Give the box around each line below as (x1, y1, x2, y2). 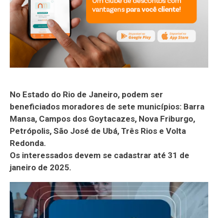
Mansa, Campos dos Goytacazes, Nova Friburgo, (10, 113, 195, 124)
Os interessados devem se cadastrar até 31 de (10, 150, 189, 160)
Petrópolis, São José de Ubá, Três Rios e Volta (10, 126, 186, 136)
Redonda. (10, 138, 46, 148)
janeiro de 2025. (10, 162, 72, 172)
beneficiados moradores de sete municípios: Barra (10, 101, 204, 111)
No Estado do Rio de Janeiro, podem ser (10, 89, 163, 99)
